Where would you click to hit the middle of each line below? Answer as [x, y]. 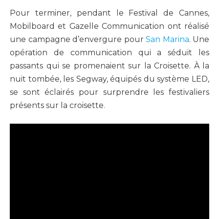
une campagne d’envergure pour [78, 39]
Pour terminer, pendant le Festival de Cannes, [109, 13]
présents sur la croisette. [57, 105]
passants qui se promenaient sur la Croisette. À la [109, 66]
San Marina [167, 39]
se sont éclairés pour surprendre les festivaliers [109, 92]
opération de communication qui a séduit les [109, 52]
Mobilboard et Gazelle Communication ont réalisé [109, 26]
